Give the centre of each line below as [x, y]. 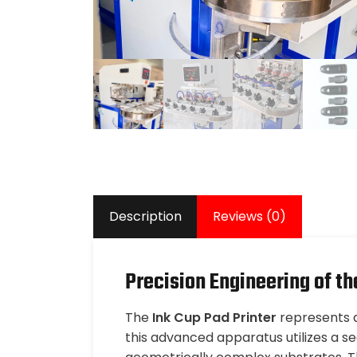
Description [145, 216]
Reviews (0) [249, 216]
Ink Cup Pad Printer [214, 318]
